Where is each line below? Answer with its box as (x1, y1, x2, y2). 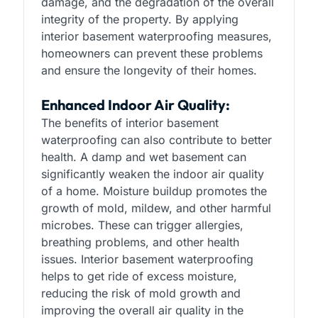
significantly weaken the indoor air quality (40, 166, 264, 181)
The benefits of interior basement (40, 115, 219, 130)
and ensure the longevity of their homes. (40, 62, 257, 77)
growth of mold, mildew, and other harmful (40, 200, 271, 215)
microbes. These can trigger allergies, (40, 217, 243, 232)
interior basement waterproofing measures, (40, 28, 272, 43)
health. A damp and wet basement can (40, 149, 246, 164)
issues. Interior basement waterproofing (40, 251, 253, 266)
